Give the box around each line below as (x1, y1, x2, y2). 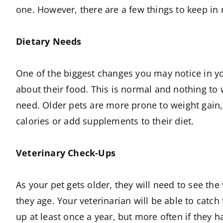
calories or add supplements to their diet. (16, 114, 194, 127)
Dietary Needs (16, 35, 82, 47)
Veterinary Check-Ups (16, 146, 115, 159)
